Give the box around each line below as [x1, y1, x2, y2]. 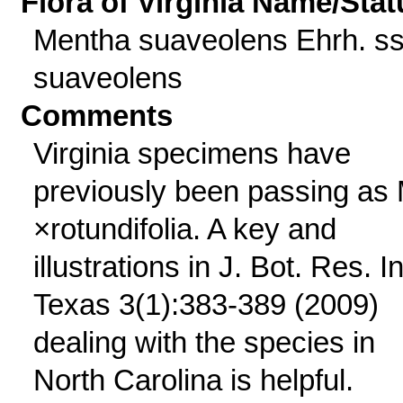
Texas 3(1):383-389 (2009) [32, 288, 379, 321]
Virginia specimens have [32, 137, 351, 170]
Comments [21, 99, 174, 132]
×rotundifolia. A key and [32, 212, 336, 246]
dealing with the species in [32, 326, 375, 359]
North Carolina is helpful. [32, 363, 354, 397]
